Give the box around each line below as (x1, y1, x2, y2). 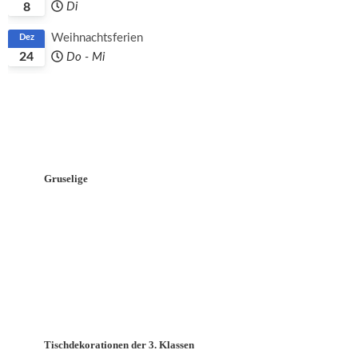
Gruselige (44, 173, 88, 185)
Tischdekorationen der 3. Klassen (44, 339, 194, 351)
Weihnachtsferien (50, 31, 143, 44)
